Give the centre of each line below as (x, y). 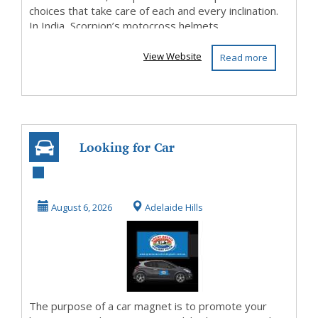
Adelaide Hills (173, 207)
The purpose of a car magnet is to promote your (148, 306)
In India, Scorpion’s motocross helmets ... (128, 26)
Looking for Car (127, 147)
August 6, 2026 (81, 207)
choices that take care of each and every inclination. (154, 11)
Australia (127, 207)
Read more (243, 57)
